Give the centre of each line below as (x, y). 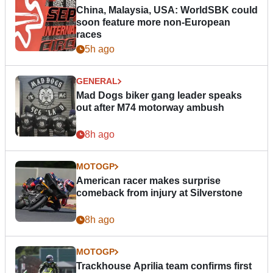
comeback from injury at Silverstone (159, 193)
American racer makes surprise (148, 181)
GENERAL (97, 81)
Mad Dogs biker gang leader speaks (159, 96)
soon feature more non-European (153, 23)
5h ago (100, 49)
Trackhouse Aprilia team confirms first (164, 266)
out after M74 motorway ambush (150, 108)
